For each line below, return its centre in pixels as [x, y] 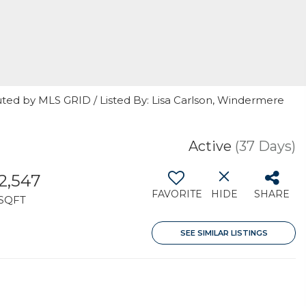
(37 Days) [265, 146]
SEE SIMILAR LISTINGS [224, 233]
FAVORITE [177, 194]
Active [210, 146]
